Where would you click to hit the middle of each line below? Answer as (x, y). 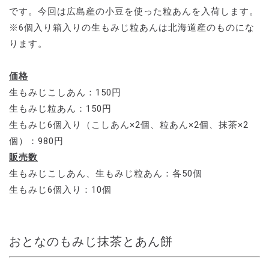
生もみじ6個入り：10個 (60, 189)
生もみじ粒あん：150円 (60, 108)
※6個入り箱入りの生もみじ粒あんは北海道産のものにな (132, 27)
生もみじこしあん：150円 (65, 92)
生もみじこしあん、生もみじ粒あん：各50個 (106, 173)
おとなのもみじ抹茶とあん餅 (91, 241)
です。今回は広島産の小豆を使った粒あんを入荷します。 (134, 11)
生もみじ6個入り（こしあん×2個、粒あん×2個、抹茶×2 (129, 125)
